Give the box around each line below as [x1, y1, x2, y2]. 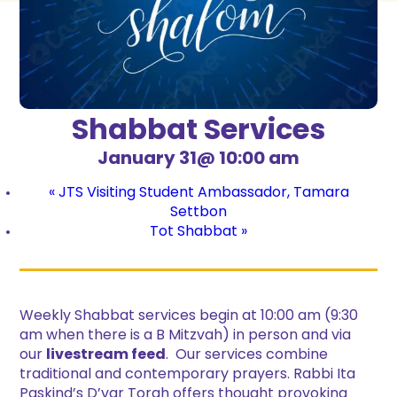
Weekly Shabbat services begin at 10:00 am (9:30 [19, 309, 359, 324]
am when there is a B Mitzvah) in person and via [19, 329, 352, 344]
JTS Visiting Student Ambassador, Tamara [54, 186, 349, 201]
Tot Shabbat [150, 225, 241, 240]
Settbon [170, 206, 227, 221]
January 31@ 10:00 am [97, 151, 300, 169]
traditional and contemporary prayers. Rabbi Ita [19, 368, 356, 383]
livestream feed [46, 348, 167, 363]
